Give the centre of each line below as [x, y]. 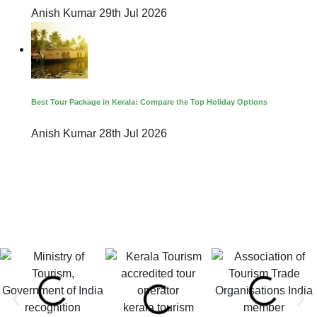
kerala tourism [158, 307]
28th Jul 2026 [133, 133]
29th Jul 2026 [133, 13]
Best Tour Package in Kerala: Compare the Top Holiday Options [149, 102]
